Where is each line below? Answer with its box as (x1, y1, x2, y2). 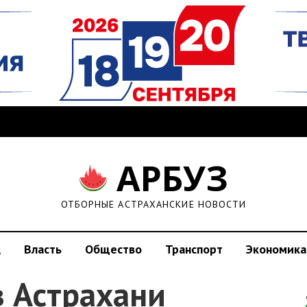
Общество (85, 241, 142, 257)
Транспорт (165, 241, 223, 257)
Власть (24, 241, 62, 257)
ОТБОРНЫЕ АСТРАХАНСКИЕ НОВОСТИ (60, 198, 247, 210)
